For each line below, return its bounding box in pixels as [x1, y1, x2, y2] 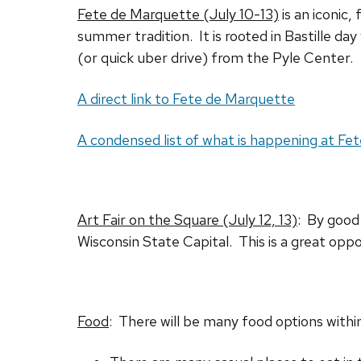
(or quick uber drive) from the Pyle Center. [77, 48, 353, 68]
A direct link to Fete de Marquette [77, 89, 295, 109]
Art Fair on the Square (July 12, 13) [77, 210, 297, 230]
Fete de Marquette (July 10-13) [77, 5, 279, 24]
